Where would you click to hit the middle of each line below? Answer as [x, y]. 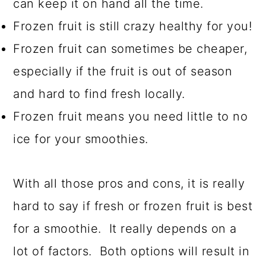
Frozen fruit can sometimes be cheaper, [130, 49]
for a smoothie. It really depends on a [125, 229]
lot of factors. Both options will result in [132, 251]
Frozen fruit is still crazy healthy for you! [133, 26]
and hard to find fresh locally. [99, 94]
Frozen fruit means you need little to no [131, 117]
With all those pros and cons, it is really [129, 184]
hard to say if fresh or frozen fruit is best [133, 206]
